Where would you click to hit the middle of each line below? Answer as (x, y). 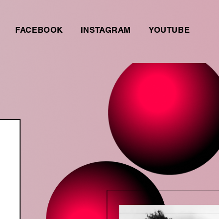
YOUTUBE (169, 31)
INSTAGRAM (106, 31)
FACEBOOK (39, 31)
